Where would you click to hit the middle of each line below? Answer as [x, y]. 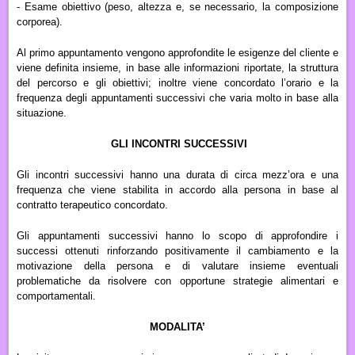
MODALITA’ [177, 326]
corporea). [40, 21]
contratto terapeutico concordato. [92, 204]
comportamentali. [56, 296]
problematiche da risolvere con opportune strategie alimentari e [177, 281]
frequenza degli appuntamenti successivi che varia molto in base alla [177, 97]
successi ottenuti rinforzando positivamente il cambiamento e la [177, 250]
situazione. [42, 113]
